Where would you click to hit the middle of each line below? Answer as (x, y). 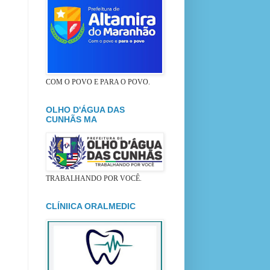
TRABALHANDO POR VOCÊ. (94, 178)
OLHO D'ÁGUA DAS (85, 109)
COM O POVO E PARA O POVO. (98, 82)
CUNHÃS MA (71, 119)
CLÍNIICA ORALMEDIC (91, 206)
